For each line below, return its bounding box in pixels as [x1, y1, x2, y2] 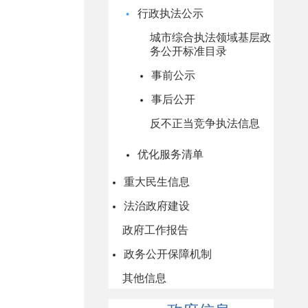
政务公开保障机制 [121, 248, 212, 260]
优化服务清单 [135, 148, 203, 160]
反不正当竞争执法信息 [150, 118, 260, 129]
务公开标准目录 [150, 45, 227, 57]
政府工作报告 [122, 224, 188, 236]
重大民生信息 [121, 176, 190, 188]
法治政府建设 [121, 200, 190, 212]
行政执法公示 [135, 8, 203, 19]
